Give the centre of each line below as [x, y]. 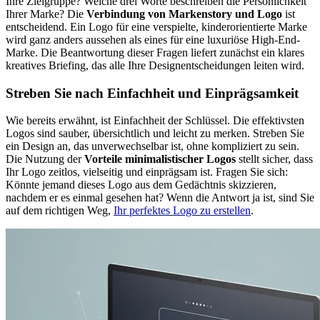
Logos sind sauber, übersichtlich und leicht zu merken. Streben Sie [155, 134]
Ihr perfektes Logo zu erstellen [182, 211]
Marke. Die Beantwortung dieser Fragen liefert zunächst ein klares [155, 52]
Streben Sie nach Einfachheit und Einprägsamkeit [152, 93]
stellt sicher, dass [274, 159]
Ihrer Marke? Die [46, 14]
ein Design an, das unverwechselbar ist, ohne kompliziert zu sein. [152, 146]
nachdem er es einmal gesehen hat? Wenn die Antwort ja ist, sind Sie [160, 198]
